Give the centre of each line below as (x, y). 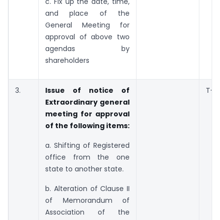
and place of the (87, 13)
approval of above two (87, 37)
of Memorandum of (87, 200)
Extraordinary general (87, 102)
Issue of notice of (87, 90)
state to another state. (84, 169)
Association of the (87, 212)
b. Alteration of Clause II (87, 188)
